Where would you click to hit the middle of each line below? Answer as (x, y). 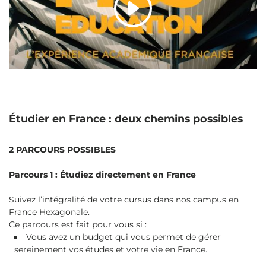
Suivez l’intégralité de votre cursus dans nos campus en (124, 199)
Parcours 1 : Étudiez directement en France (102, 174)
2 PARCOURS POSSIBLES (62, 149)
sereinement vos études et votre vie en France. (110, 249)
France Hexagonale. (49, 212)
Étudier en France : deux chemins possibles (126, 118)
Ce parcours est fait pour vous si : (78, 224)
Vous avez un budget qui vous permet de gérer (123, 237)
